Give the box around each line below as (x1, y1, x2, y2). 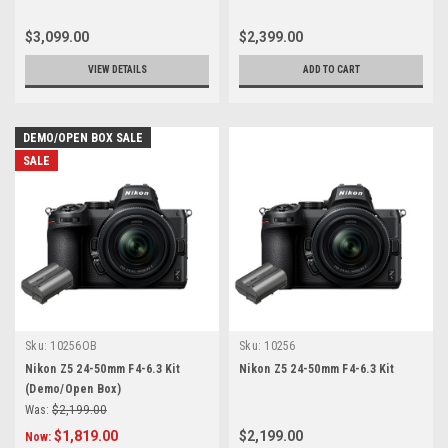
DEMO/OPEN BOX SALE (23, 131, 143, 146)
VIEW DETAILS (87, 64, 147, 76)
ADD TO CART (302, 64, 360, 76)
